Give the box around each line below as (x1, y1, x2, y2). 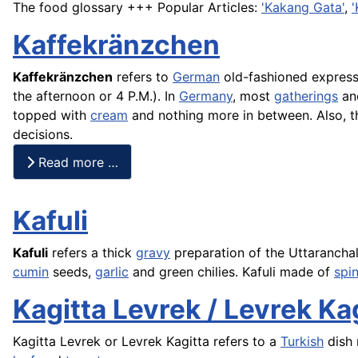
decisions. (13, 126, 73, 143)
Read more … (34, 153, 118, 170)
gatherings (274, 88, 338, 105)
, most (233, 88, 274, 105)
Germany (179, 88, 233, 105)
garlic (95, 264, 129, 280)
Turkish (280, 333, 324, 350)
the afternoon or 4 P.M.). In (13, 88, 179, 105)
